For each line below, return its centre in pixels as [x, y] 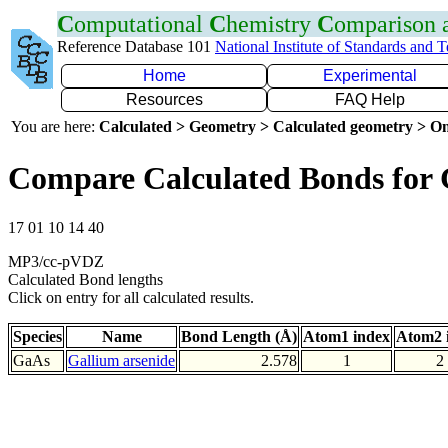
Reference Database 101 [136, 46]
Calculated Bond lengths [85, 279]
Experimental [370, 75]
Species [37, 336]
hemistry [271, 24]
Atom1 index [346, 336]
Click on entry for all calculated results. [131, 297]
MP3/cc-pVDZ [56, 261]
